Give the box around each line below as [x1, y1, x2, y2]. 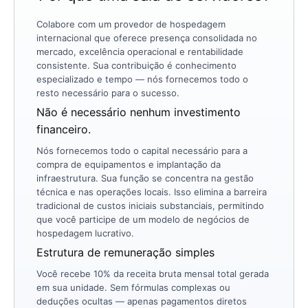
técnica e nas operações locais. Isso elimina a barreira [36, 186, 267, 197]
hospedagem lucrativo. [36, 227, 134, 239]
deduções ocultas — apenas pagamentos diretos [36, 295, 247, 307]
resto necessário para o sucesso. [36, 87, 179, 98]
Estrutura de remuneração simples [36, 245, 214, 259]
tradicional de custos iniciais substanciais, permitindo [36, 199, 264, 211]
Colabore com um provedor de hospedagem [36, 18, 225, 30]
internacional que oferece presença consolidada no [36, 32, 257, 43]
